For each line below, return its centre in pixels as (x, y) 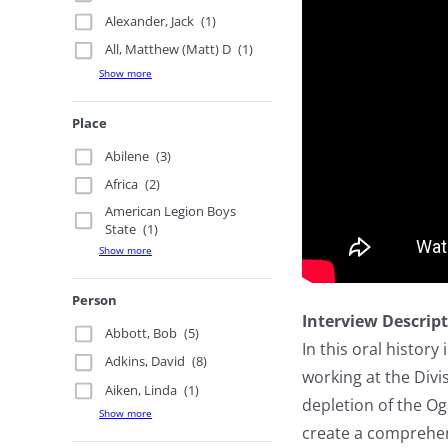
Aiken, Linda (141, 389)
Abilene (127, 155)
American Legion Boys (171, 210)
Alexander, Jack (150, 20)
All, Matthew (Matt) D (168, 49)
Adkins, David (145, 361)
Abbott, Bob (141, 332)
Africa (122, 184)
